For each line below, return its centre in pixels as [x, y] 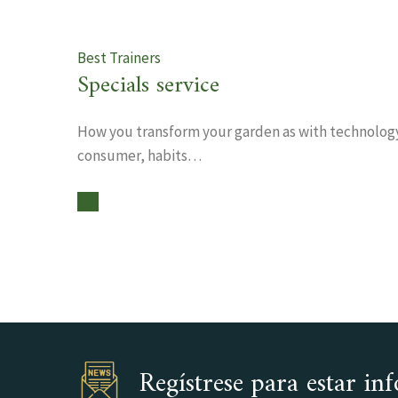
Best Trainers [119, 58]
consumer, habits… [139, 155]
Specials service [148, 86]
